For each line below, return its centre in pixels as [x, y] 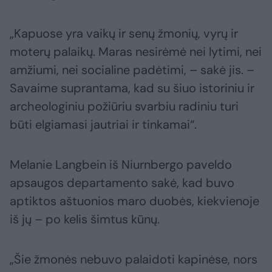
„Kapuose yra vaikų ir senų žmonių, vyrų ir [124, 34]
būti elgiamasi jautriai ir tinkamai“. [103, 125]
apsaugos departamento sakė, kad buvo [122, 183]
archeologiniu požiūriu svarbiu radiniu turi [124, 107]
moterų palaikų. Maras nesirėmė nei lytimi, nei [136, 52]
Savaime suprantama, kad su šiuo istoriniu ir [132, 88]
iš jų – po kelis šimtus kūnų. [85, 219]
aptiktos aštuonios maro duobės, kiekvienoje [134, 201]
